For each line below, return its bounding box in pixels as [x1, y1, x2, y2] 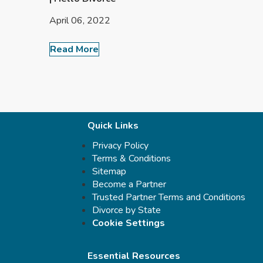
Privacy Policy [92, 139, 149, 152]
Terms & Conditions [92, 151, 171, 165]
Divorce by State [92, 203, 161, 217]
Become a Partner [92, 177, 166, 191]
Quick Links [87, 119, 139, 132]
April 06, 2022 [49, 14, 110, 27]
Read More [50, 42, 99, 56]
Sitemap [92, 164, 126, 178]
